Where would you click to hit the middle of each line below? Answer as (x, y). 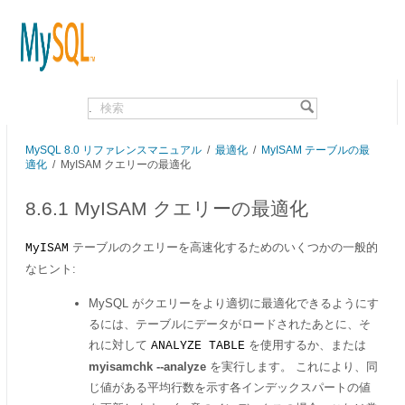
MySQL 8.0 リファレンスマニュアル (113, 150)
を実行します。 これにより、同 (292, 367)
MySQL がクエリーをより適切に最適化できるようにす (234, 303)
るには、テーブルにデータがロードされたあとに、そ (230, 324)
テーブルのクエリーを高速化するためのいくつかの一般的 (223, 247)
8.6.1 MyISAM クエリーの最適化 (167, 209)
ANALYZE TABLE (198, 346)
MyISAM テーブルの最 (316, 150)
